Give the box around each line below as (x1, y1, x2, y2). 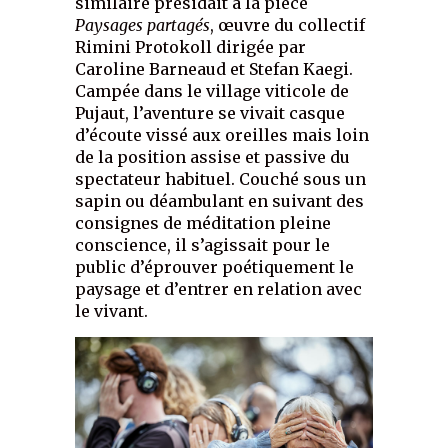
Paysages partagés (75, 15, 211, 36)
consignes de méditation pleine (75, 213, 332, 234)
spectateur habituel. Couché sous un (75, 169, 367, 190)
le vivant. (75, 301, 149, 322)
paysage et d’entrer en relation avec (75, 279, 363, 300)
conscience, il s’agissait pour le (75, 235, 331, 256)
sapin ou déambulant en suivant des (75, 191, 365, 212)
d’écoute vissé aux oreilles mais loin (75, 125, 370, 146)
